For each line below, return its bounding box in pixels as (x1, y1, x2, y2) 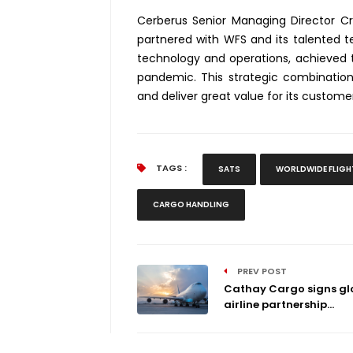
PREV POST (234, 265, 287, 278)
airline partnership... (223, 297, 334, 313)
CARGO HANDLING (152, 199, 229, 211)
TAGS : (153, 162, 187, 175)
